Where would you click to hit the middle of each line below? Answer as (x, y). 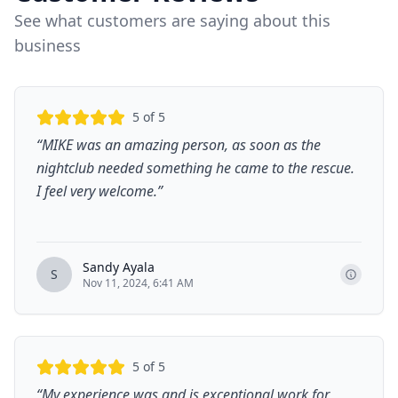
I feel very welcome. (97, 191)
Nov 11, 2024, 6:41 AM (138, 283)
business (48, 45)
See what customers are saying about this (172, 20)
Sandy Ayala (119, 267)
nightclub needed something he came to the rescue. (195, 168)
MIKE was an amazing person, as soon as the (181, 145)
